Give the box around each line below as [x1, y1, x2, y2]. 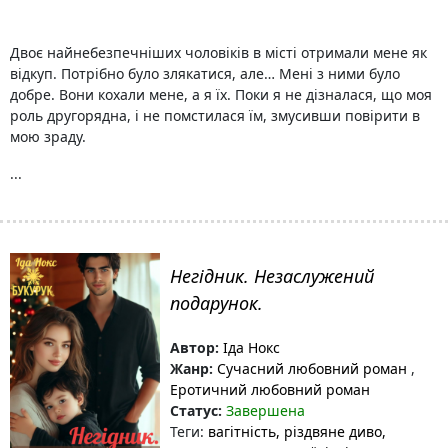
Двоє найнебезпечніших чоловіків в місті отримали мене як [10, 43, 427, 62]
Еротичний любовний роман [170, 380, 370, 399]
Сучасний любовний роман [213, 359, 411, 378]
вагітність [208, 422, 276, 441]
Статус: [170, 401, 222, 420]
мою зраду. [10, 127, 86, 146]
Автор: [170, 338, 219, 357]
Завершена [226, 401, 305, 420]
